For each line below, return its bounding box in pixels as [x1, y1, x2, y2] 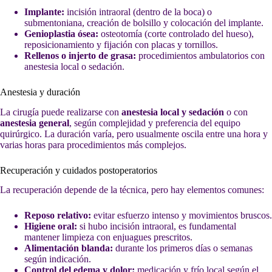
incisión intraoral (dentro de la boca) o [64, 6, 212, 17]
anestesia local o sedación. [24, 61, 124, 72]
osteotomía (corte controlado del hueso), [98, 28, 254, 39]
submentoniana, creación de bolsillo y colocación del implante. [24, 17, 263, 28]
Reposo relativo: [24, 210, 91, 221]
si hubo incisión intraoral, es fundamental [77, 221, 236, 232]
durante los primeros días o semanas [113, 243, 253, 254]
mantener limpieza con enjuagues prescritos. [24, 232, 192, 243]
